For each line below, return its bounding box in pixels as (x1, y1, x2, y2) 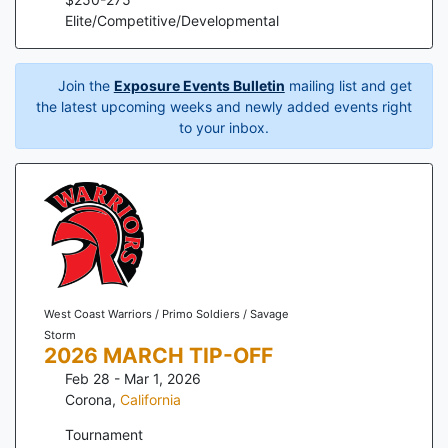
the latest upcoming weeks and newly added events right (36, 97, 412, 115)
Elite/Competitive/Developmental (65, 11, 279, 29)
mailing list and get (284, 76, 412, 94)
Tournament (65, 426, 143, 443)
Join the (53, 76, 114, 94)
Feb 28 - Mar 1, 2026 (65, 370, 201, 387)
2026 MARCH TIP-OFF (43, 343, 273, 368)
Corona (65, 391, 112, 408)
